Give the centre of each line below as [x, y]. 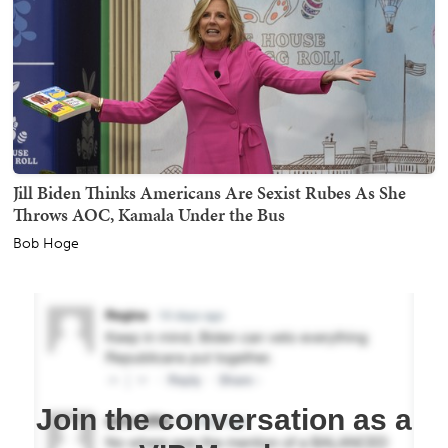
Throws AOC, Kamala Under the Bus [149, 215]
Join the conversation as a [224, 420]
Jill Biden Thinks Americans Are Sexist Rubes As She [209, 193]
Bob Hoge [46, 244]
